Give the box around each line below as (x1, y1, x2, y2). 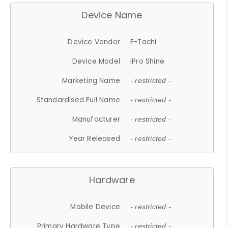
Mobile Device (70, 202, 121, 212)
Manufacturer (72, 114, 121, 124)
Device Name (81, 8, 142, 21)
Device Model (72, 56, 121, 66)
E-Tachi (130, 37, 157, 47)
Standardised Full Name (36, 95, 121, 105)
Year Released (69, 133, 121, 144)
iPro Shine (130, 56, 165, 66)
